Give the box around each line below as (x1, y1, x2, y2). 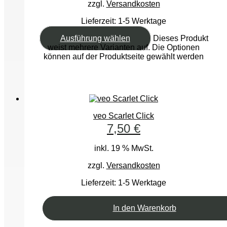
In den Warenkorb (112, 203, 176, 212)
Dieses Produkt (153, 34, 208, 43)
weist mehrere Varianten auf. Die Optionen (48, 43, 200, 52)
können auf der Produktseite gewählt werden (44, 52, 204, 61)
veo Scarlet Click (93, 111, 154, 120)
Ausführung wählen (60, 34, 130, 43)
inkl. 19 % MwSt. (94, 143, 154, 153)
